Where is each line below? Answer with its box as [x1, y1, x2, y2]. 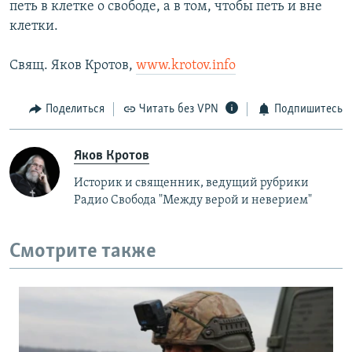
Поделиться [45, 103, 104, 116]
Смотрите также [9, 240, 156, 262]
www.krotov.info [136, 58, 236, 74]
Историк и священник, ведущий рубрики [74, 176, 309, 189]
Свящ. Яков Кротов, [9, 58, 136, 74]
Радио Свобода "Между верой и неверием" [74, 193, 312, 207]
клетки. [9, 19, 58, 35]
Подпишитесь [273, 103, 343, 116]
